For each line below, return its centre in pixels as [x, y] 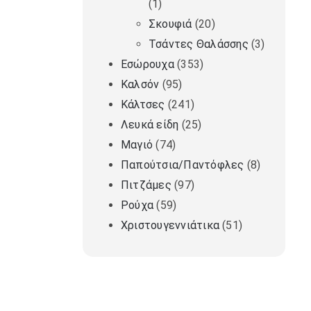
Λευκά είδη [150, 125]
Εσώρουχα [147, 65]
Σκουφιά [170, 24]
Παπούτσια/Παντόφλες [182, 165]
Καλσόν [140, 85]
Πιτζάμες [146, 185]
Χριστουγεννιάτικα [170, 226]
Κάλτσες [143, 105]
